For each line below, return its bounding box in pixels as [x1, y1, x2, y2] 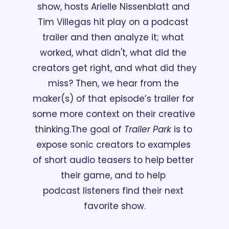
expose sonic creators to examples [36, 138, 191, 151]
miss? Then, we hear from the [48, 77, 179, 89]
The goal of [71, 123, 124, 135]
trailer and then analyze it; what [42, 31, 184, 43]
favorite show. [83, 199, 146, 212]
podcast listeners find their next [43, 184, 184, 197]
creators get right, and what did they [32, 61, 197, 74]
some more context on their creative [32, 107, 195, 120]
